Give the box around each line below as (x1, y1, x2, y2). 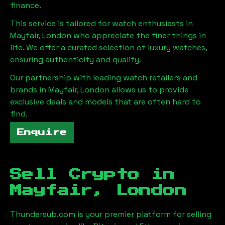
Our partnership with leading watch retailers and (10, 72, 197, 83)
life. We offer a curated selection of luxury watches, (10, 42, 207, 53)
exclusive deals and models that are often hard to (10, 96, 201, 107)
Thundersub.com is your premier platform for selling (10, 208, 211, 219)
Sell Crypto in (10, 168, 175, 180)
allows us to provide (111, 84, 189, 95)
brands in (10, 84, 48, 95)
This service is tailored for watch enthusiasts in (10, 18, 193, 29)
